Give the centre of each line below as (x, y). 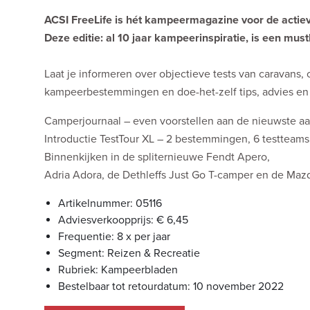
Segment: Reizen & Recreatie (129, 254)
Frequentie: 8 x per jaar (114, 237)
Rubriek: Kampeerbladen (118, 270)
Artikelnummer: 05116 (110, 204)
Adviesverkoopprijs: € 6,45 (123, 220)
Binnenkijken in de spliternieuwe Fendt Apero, (157, 157)
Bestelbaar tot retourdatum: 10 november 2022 (171, 287)
